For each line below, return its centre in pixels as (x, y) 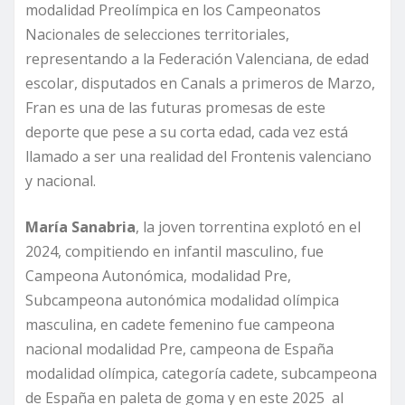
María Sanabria (80, 226)
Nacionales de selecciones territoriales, (157, 34)
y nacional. (61, 180)
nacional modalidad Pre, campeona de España (179, 348)
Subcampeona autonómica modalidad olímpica (182, 300)
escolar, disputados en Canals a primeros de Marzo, (200, 83)
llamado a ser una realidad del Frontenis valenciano (198, 156)
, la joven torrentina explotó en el (248, 226)
